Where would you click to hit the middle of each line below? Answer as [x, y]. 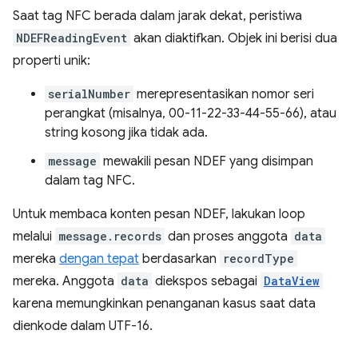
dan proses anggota [228, 237]
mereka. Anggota [65, 282]
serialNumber [89, 94]
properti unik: [52, 61]
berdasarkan [179, 259]
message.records [110, 237]
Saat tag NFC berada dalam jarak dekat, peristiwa [157, 16]
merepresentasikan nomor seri [224, 95]
